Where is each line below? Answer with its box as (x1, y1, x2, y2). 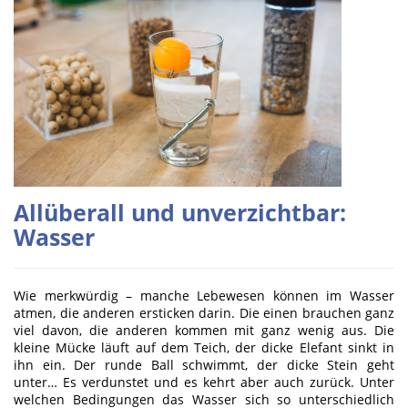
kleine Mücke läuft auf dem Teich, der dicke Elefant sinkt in (14, 338, 394, 356)
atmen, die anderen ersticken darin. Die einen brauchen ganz (14, 303, 394, 321)
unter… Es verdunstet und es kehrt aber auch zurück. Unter (14, 372, 394, 391)
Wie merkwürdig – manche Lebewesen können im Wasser (14, 286, 394, 304)
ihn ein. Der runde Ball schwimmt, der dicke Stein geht (14, 355, 394, 373)
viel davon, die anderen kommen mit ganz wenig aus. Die (14, 321, 394, 339)
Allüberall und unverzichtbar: (14, 196, 346, 228)
